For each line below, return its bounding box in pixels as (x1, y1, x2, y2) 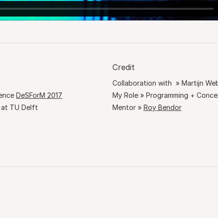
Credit (112, 62, 135, 72)
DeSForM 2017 (16, 91, 62, 99)
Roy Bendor (144, 103, 182, 111)
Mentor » (112, 103, 144, 111)
